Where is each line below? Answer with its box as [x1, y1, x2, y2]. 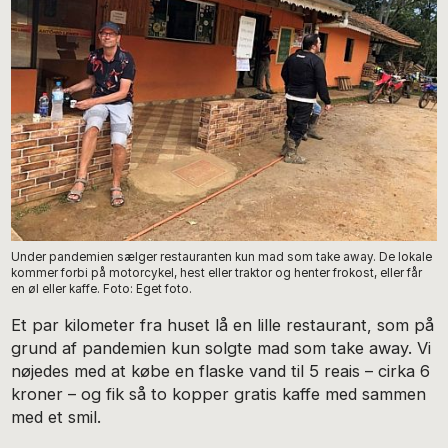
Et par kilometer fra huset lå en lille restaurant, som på [11, 314, 435, 335]
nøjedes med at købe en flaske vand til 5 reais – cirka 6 [11, 360, 431, 381]
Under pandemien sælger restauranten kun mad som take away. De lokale [11, 249, 433, 264]
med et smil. [11, 406, 102, 427]
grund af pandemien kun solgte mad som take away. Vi [11, 337, 432, 358]
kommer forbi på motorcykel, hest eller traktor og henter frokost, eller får [11, 265, 423, 280]
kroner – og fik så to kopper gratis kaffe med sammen [11, 383, 427, 404]
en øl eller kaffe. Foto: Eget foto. [11, 281, 193, 296]
